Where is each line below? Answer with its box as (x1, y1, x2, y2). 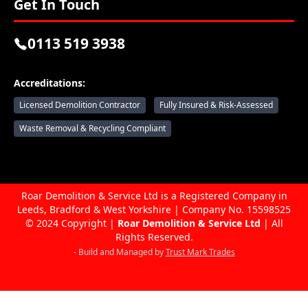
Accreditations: (14, 76, 85, 89)
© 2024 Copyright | (25, 217, 118, 230)
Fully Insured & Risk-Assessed (159, 99, 273, 111)
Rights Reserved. (115, 230, 193, 243)
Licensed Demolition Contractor (19, 99, 140, 111)
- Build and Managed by (73, 246, 166, 258)
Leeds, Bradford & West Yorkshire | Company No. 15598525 (17, 203, 291, 216)
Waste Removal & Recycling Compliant (19, 122, 166, 134)
